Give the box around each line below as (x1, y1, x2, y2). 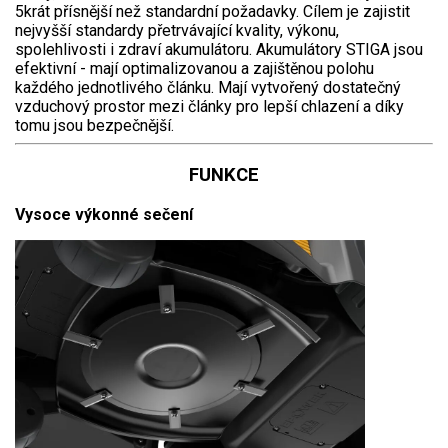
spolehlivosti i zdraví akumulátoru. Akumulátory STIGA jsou (15, 40, 423, 60)
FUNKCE (189, 164, 259, 187)
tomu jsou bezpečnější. (15, 116, 178, 136)
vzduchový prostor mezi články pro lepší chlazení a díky (15, 97, 404, 117)
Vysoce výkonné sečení (15, 204, 193, 224)
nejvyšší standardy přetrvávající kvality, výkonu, (15, 21, 339, 41)
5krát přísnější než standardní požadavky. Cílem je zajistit (15, 2, 410, 22)
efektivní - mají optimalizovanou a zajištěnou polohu (15, 59, 374, 79)
